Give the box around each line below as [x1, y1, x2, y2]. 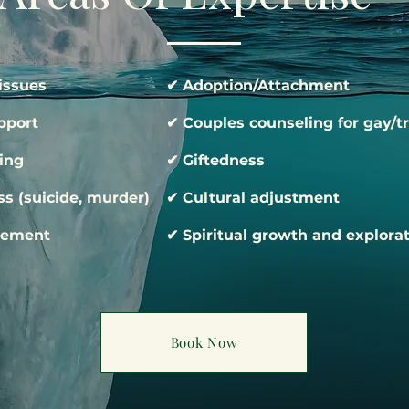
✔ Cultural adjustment [166, 188, 340, 206]
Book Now [170, 333, 238, 352]
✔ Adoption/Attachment [166, 76, 350, 94]
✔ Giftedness [166, 151, 265, 169]
